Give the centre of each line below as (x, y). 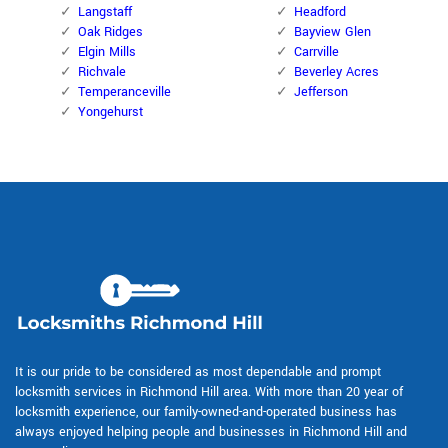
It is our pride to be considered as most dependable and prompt (198, 372)
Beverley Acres (336, 72)
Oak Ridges (110, 32)
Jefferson (321, 92)
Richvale (102, 72)
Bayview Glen (332, 32)
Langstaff (105, 12)
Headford (320, 12)
